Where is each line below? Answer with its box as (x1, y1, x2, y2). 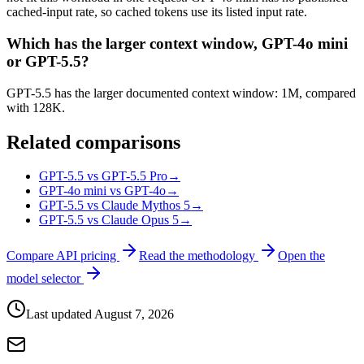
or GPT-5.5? (6, 52, 89, 70)
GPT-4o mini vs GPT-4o (39, 184, 166, 198)
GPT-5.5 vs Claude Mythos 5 (39, 198, 190, 213)
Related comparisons (6, 131, 180, 153)
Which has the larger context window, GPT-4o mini (6, 34, 348, 52)
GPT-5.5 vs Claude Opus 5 (39, 213, 179, 227)
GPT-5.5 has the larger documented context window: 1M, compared (6, 85, 356, 100)
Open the (278, 249, 325, 263)
